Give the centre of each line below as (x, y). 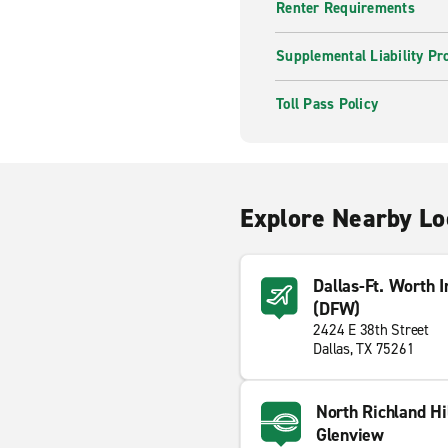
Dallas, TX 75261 (364, 349)
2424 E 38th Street (371, 330)
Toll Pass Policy (327, 104)
